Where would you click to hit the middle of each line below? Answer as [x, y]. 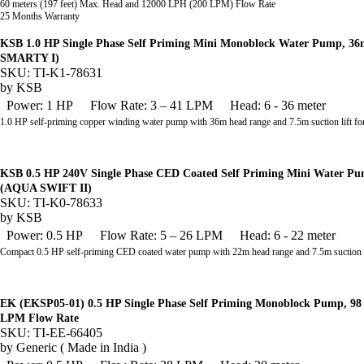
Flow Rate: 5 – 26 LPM [161, 235]
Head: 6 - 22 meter [288, 235]
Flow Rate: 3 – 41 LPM [152, 105]
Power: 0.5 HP [45, 235]
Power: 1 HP [40, 105]
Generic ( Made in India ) [81, 347]
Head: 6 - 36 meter [278, 105]
